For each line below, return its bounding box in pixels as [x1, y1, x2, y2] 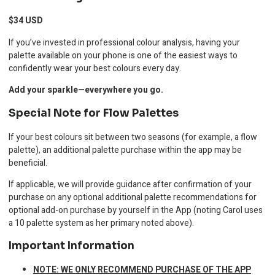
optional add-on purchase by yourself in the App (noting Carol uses [9, 203, 263, 217]
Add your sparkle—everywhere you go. [9, 83, 163, 97]
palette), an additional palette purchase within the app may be [9, 143, 242, 157]
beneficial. [9, 156, 47, 169]
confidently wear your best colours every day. [9, 61, 181, 75]
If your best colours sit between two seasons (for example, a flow [9, 130, 257, 144]
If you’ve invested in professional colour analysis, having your [9, 36, 240, 49]
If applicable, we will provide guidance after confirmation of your [9, 177, 252, 191]
